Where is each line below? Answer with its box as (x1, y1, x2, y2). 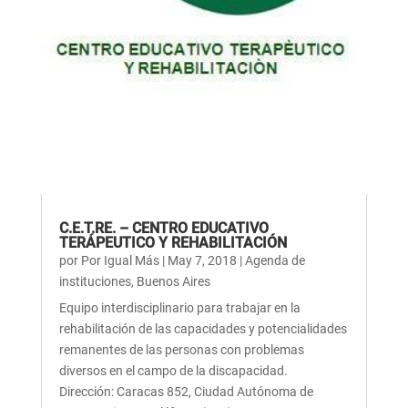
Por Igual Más (80, 252, 159, 268)
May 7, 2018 (167, 252, 237, 268)
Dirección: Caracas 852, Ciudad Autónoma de (58, 383, 313, 399)
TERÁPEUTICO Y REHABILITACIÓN (58, 233, 287, 251)
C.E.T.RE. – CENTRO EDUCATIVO (58, 219, 269, 237)
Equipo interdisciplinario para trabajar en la (58, 300, 301, 315)
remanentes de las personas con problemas (58, 342, 304, 357)
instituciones (58, 273, 131, 289)
